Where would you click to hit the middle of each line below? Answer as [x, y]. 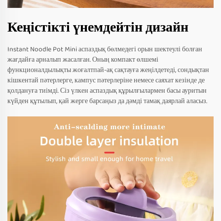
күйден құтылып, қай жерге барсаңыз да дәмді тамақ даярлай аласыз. [107, 101]
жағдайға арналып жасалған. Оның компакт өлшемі [83, 59]
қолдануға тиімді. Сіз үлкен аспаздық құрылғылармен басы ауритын [107, 91]
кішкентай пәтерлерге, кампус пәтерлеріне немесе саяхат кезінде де [106, 80]
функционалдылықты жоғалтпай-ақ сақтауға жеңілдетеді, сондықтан [108, 70]
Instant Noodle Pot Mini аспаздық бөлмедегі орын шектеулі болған [105, 49]
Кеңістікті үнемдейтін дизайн [98, 28]
